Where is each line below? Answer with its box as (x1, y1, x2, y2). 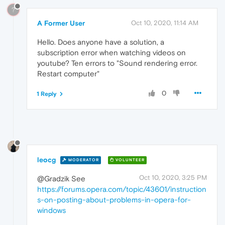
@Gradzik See (37, 174, 85, 183)
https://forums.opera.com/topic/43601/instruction (37, 184, 206, 193)
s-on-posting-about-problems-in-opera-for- (37, 195, 191, 204)
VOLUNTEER (114, 158, 145, 163)
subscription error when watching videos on (37, 48, 186, 57)
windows (37, 205, 66, 214)
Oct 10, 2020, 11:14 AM (131, 19, 198, 27)
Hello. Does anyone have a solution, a (37, 37, 164, 46)
